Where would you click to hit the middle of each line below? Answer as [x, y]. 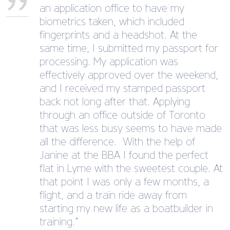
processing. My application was [109, 61]
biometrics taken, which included [112, 21]
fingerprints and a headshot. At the [118, 35]
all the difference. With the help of [117, 141]
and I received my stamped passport [122, 88]
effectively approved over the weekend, [129, 75]
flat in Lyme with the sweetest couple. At [131, 168]
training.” [61, 222]
